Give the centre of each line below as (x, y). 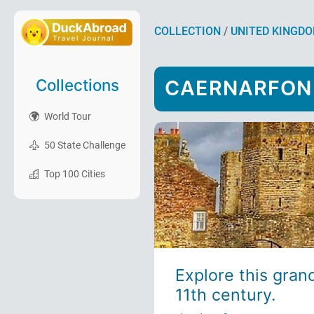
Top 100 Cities (74, 174)
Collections (77, 85)
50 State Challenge (84, 145)
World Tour (67, 116)
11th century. (225, 295)
